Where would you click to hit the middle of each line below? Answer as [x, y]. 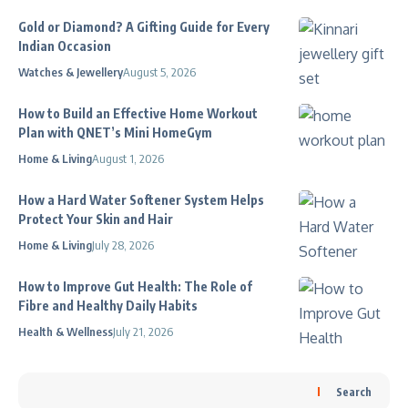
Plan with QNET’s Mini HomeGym [115, 132]
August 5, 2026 [159, 71]
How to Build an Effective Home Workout [138, 113]
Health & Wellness [66, 331]
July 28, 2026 [123, 245]
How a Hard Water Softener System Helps [141, 199]
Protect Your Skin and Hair [96, 219]
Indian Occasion [65, 46]
